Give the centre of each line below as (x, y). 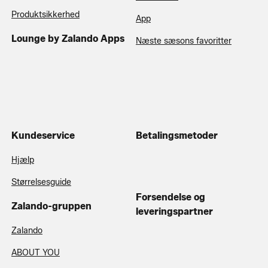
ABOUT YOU (36, 252)
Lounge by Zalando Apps (68, 38)
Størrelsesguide (41, 182)
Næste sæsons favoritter (184, 41)
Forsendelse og (170, 197)
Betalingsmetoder (177, 135)
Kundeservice (43, 135)
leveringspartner (174, 211)
